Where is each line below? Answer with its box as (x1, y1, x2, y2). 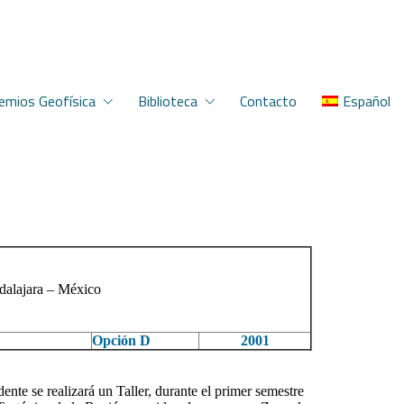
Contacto (240, 90, 298, 112)
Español (343, 90, 390, 112)
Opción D (92, 333, 151, 348)
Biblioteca (138, 90, 198, 112)
